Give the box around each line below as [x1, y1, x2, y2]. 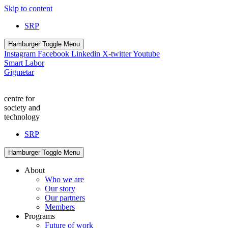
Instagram [4, 49, 36, 58]
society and [4, 103, 40, 112]
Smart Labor [4, 59, 44, 67]
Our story [45, 184, 75, 193]
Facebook [38, 49, 69, 58]
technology [4, 112, 40, 121]
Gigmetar [4, 68, 34, 76]
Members [45, 203, 75, 211]
